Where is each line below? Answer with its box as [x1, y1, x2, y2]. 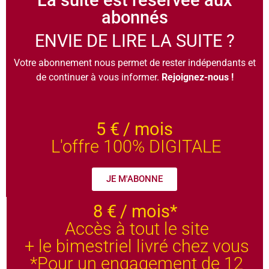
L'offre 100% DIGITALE [51, 136, 222, 157]
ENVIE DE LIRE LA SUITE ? [34, 31, 235, 52]
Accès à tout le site [64, 219, 209, 240]
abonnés [101, 7, 168, 28]
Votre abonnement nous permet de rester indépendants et [13, 57, 256, 69]
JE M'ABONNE [106, 174, 163, 185]
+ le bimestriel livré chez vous [24, 236, 249, 257]
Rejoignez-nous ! [161, 71, 234, 83]
